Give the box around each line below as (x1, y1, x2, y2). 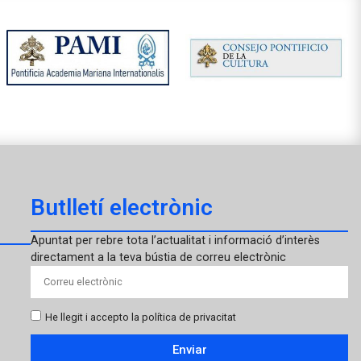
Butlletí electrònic (31, 193, 214, 221)
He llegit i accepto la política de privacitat (45, 310, 237, 323)
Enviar (172, 342, 207, 358)
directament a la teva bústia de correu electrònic (31, 250, 287, 264)
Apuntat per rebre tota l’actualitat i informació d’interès (31, 233, 321, 247)
